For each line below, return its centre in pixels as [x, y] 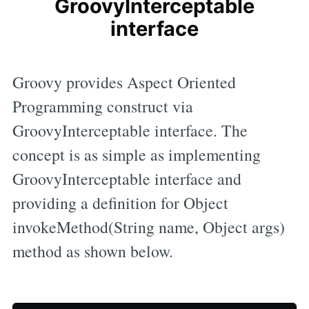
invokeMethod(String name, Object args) [148, 227]
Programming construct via [102, 107]
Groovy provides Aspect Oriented [124, 82]
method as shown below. [92, 251]
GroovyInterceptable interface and [127, 179]
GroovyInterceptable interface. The [130, 131]
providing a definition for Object [120, 203]
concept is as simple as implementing [136, 155]
